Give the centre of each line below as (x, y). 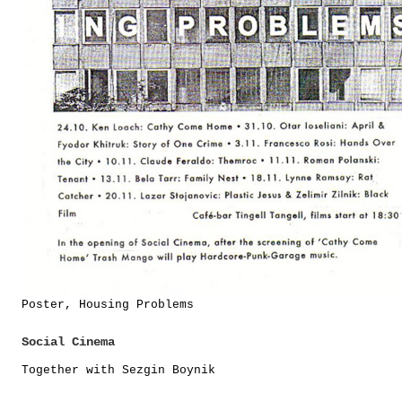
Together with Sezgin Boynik (118, 371)
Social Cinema (68, 342)
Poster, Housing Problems (108, 305)
